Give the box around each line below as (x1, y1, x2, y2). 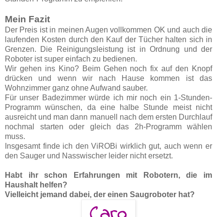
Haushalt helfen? (5, 181, 67, 189)
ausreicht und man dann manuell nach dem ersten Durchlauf (5, 113, 212, 122)
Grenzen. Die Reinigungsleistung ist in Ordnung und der (5, 45, 212, 54)
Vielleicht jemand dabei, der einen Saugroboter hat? (5, 190, 195, 199)
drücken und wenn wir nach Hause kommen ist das (5, 74, 212, 83)
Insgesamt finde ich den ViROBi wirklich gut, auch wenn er (5, 142, 212, 151)
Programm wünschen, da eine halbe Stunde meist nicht (5, 103, 212, 112)
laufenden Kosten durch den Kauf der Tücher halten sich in (5, 35, 212, 44)
